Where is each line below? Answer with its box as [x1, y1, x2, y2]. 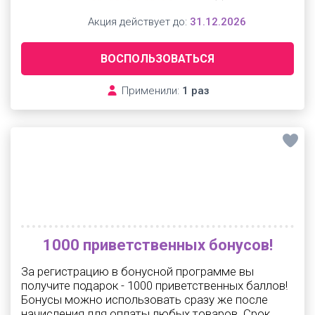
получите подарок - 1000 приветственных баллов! [21, 278, 288, 292]
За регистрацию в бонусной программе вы [21, 264, 254, 278]
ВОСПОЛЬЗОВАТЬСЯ [101, 52, 214, 65]
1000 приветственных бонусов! [42, 236, 273, 254]
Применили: [118, 84, 182, 97]
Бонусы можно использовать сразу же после [21, 292, 268, 307]
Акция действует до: [84, 15, 190, 28]
